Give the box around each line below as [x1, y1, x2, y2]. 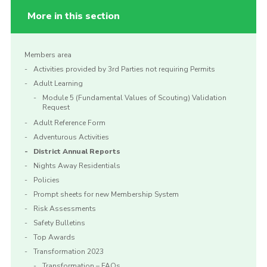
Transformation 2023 [33, 247, 104, 257]
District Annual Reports [33, 147, 120, 157]
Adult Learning [33, 79, 83, 89]
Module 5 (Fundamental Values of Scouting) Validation [42, 93, 226, 103]
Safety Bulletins [33, 218, 85, 228]
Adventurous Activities [33, 132, 109, 142]
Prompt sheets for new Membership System [33, 190, 179, 200]
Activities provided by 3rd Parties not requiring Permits [33, 64, 215, 74]
